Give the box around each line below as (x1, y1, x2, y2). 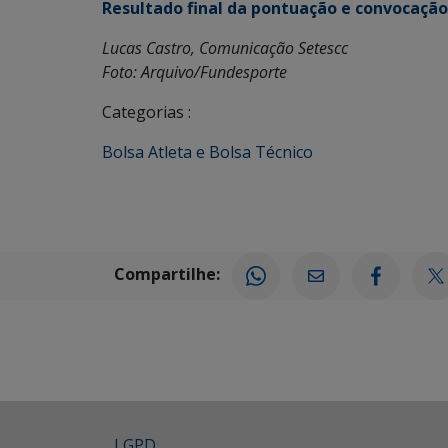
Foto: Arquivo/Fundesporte (102, 61, 287, 84)
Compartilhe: (114, 263, 220, 286)
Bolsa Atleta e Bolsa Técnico (102, 141, 313, 164)
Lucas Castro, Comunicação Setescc (102, 37, 348, 60)
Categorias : (102, 101, 191, 124)
